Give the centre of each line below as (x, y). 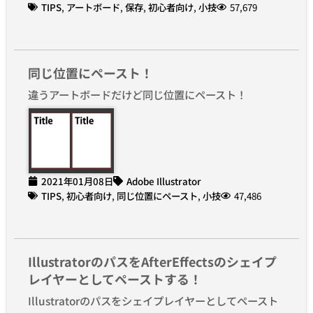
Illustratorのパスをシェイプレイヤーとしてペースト (153, 300)
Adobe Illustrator (164, 181)
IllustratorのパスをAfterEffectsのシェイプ (152, 261)
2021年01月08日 (77, 181)
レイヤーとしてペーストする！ (115, 278)
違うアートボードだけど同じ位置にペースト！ (137, 94)
